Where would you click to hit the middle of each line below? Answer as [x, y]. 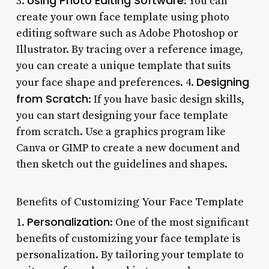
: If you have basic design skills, [166, 99]
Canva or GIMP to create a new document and [128, 148]
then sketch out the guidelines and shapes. [122, 164]
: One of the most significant [179, 222]
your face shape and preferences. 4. [106, 82]
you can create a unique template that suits [123, 65]
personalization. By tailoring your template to [130, 255]
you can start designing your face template [122, 115]
